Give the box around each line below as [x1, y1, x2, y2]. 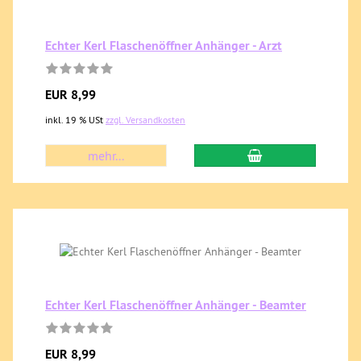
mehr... [88, 147, 125, 164]
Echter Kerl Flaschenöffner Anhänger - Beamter [45, 297, 306, 313]
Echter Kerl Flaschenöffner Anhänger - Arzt [45, 37, 282, 54]
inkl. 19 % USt [45, 114, 106, 126]
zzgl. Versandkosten [106, 114, 185, 126]
